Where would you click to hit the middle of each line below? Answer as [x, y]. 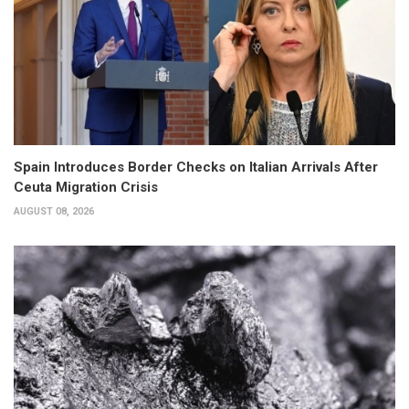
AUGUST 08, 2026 [54, 211]
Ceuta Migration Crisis [86, 187]
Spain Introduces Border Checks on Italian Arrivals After [196, 167]
